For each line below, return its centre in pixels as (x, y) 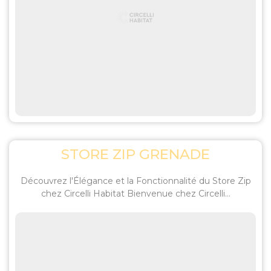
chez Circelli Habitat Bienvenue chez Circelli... (135, 194)
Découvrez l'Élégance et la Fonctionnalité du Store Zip (135, 181)
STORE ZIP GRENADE (135, 154)
